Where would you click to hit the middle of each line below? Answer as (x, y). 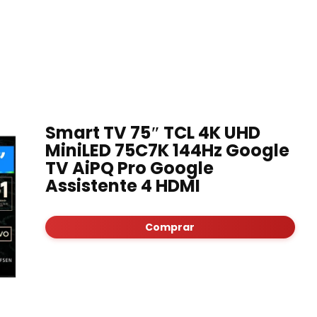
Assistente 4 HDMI (122, 186)
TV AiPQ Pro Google (129, 168)
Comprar (170, 227)
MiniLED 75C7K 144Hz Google (167, 151)
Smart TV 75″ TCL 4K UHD (152, 133)
